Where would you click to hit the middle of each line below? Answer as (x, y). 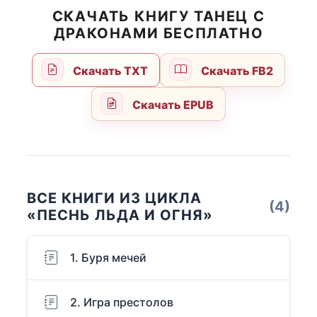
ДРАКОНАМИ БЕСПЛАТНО (158, 34)
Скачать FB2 (236, 71)
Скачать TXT (109, 71)
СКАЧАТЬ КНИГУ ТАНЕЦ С (158, 17)
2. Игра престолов (122, 302)
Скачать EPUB (172, 105)
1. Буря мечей (108, 258)
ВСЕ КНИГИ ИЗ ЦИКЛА (114, 198)
